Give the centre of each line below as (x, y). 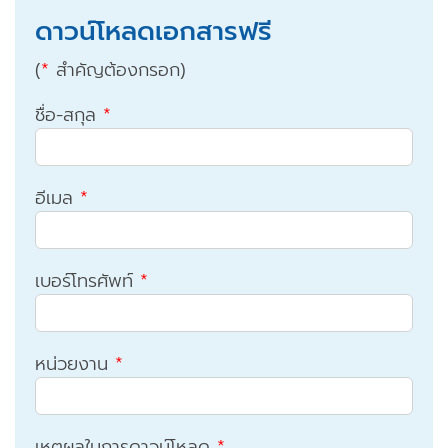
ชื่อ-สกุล (68, 115)
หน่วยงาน (74, 364)
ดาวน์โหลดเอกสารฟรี (153, 32)
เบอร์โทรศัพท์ (87, 281)
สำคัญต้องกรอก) (117, 70)
